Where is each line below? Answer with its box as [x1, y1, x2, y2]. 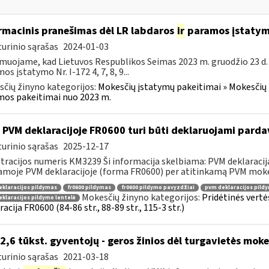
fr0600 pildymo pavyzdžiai [121, 183, 195, 192]
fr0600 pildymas [67, 183, 111, 192]
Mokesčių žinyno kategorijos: [81, 190, 202, 204]
